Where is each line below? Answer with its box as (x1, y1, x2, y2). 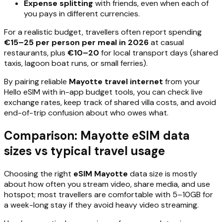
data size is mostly (128, 168, 197, 179)
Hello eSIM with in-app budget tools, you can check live (4, 86, 203, 97)
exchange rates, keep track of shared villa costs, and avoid (4, 97, 216, 108)
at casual (149, 37, 184, 48)
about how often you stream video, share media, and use (4, 178, 210, 189)
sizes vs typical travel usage (4, 143, 165, 159)
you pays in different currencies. (24, 8, 140, 19)
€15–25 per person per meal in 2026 (4, 37, 149, 48)
